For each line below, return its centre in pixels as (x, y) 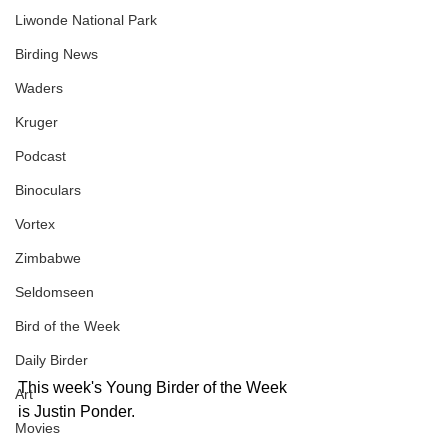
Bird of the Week (67, 326)
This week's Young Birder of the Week (154, 388)
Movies (37, 428)
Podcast (40, 156)
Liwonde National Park (86, 20)
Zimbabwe (48, 258)
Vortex (35, 224)
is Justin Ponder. (80, 412)
